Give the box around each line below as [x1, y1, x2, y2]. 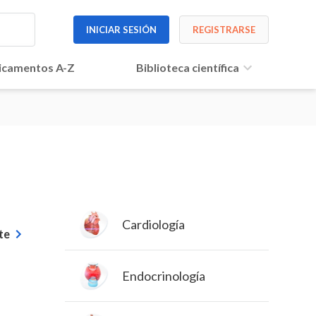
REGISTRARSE [192, 24, 255, 35]
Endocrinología [121, 267, 205, 284]
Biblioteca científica [135, 61, 239, 74]
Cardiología [121, 216, 185, 232]
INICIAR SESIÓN [86, 24, 157, 35]
